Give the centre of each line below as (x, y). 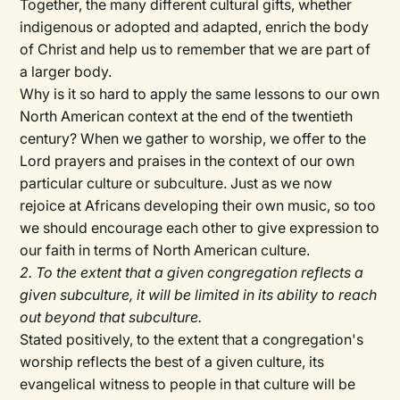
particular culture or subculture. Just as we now (176, 183)
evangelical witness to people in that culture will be (188, 384)
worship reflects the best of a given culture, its (172, 362)
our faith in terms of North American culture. (165, 250)
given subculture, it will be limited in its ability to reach (199, 295)
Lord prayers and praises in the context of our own (187, 161)
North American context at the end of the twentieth (187, 116)
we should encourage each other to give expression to (200, 228)
